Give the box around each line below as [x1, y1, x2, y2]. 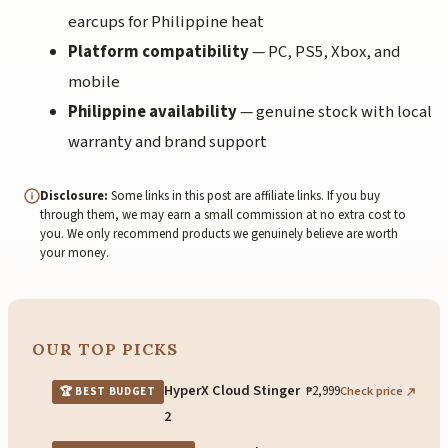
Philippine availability [68, 100, 237, 125]
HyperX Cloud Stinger [163, 380, 300, 402]
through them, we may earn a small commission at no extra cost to [40, 205, 406, 224]
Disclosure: [40, 186, 108, 205]
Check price [340, 382, 403, 401]
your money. [40, 243, 109, 262]
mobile [68, 70, 120, 95]
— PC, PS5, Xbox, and [249, 40, 400, 65]
